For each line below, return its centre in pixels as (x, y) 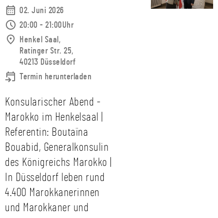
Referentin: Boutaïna (46, 132)
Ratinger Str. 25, (46, 51)
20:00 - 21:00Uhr (46, 25)
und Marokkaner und (47, 208)
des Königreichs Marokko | (58, 163)
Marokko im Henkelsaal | (54, 117)
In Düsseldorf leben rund (55, 178)
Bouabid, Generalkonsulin (57, 147)
